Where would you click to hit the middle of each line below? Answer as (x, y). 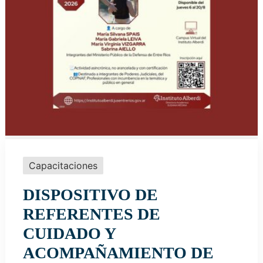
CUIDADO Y (69, 234)
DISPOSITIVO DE (90, 195)
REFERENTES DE (91, 214)
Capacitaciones (63, 166)
